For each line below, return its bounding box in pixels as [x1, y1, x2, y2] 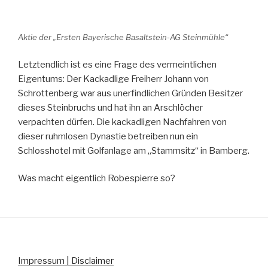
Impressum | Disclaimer [18, 255, 114, 266]
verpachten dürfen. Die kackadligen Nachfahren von [18, 116, 227, 127]
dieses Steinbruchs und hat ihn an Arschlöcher [18, 102, 203, 113]
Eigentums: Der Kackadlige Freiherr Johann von [18, 73, 209, 84]
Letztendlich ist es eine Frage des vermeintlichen [18, 59, 217, 70]
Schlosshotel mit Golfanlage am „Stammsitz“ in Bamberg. [18, 145, 249, 156]
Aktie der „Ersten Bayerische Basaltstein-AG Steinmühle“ [18, 32, 228, 42]
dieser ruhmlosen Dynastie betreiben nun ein [18, 130, 198, 142]
